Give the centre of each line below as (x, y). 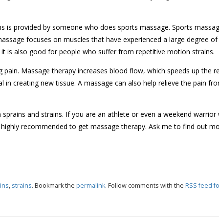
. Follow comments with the (145, 186)
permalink (90, 186)
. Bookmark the (54, 186)
